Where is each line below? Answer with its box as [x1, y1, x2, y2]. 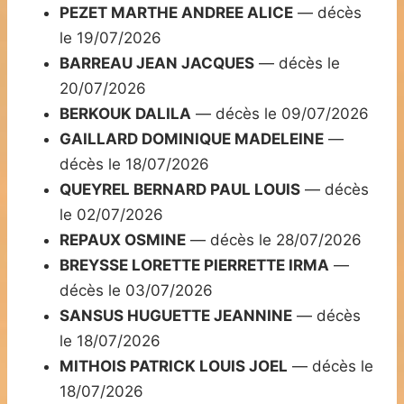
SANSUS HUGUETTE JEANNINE [60, 307, 292, 326]
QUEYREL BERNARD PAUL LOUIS [60, 180, 300, 199]
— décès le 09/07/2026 [191, 105, 369, 124]
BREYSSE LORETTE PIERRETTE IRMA [60, 256, 329, 275]
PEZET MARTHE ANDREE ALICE [60, 4, 293, 23]
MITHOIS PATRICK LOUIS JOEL [60, 357, 288, 376]
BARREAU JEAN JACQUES [60, 54, 254, 73]
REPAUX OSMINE [60, 231, 186, 250]
